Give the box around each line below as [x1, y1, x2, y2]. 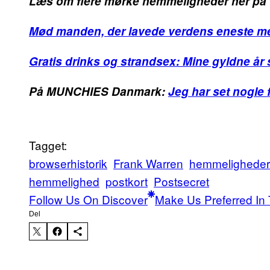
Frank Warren [113, 154, 183, 171]
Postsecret [154, 172, 209, 189]
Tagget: [29, 136, 67, 153]
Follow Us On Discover [29, 190, 148, 207]
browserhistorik [29, 154, 107, 171]
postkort [105, 172, 148, 189]
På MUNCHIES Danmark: [29, 83, 168, 99]
